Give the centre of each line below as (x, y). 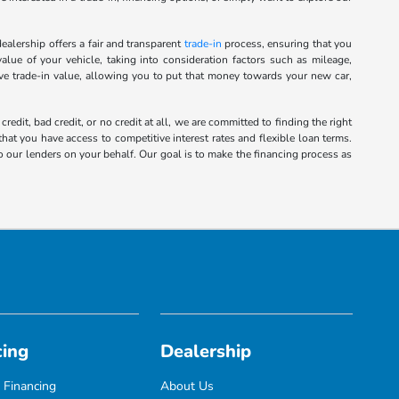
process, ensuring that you (287, 43)
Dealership (206, 351)
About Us (187, 386)
